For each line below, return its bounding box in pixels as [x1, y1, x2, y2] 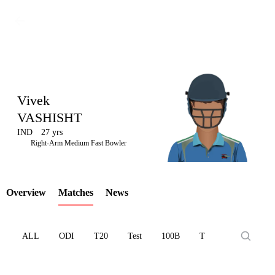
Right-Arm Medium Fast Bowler [31, 139, 126, 147]
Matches [58, 187, 93, 198]
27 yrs [41, 128, 63, 137]
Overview [6, 187, 46, 198]
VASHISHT [17, 110, 82, 125]
